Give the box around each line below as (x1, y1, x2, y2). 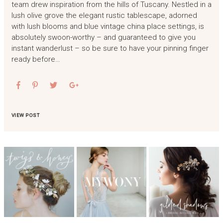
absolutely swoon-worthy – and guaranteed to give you (11, 33, 196, 42)
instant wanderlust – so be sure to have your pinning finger (11, 44, 209, 53)
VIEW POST (11, 112, 40, 118)
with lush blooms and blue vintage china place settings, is (11, 22, 204, 31)
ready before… (11, 55, 60, 64)
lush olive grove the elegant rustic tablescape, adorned (11, 11, 197, 20)
